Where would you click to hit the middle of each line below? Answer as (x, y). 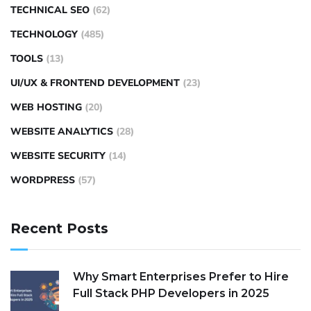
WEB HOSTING (46, 107)
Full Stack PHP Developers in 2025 (171, 293)
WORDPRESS (43, 180)
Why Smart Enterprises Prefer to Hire (181, 277)
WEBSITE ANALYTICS (62, 132)
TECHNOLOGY (44, 34)
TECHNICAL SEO (50, 10)
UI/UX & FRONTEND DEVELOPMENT (95, 83)
